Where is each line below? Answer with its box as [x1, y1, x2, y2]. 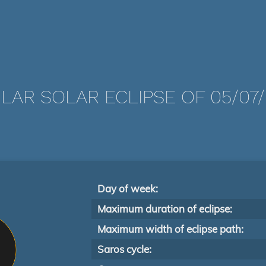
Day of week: [97, 182, 158, 195]
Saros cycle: [97, 243, 151, 255]
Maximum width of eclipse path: [97, 223, 243, 235]
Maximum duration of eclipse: [97, 202, 232, 215]
